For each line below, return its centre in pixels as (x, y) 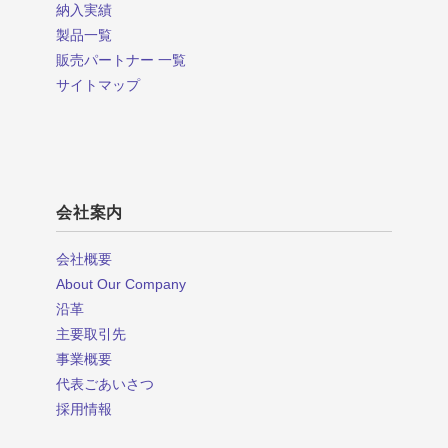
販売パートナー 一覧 (121, 60)
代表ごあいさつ (105, 384)
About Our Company (121, 284)
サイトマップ (98, 85)
